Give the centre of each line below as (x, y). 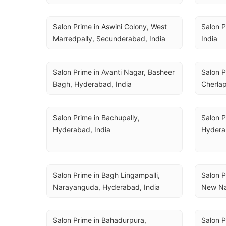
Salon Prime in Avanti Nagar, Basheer (114, 72)
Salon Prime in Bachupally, (96, 117)
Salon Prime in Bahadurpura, (100, 220)
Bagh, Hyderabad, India (92, 84)
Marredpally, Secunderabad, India (109, 39)
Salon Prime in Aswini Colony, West (110, 26)
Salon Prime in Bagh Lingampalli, (106, 175)
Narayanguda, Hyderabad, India (106, 187)
